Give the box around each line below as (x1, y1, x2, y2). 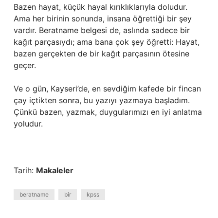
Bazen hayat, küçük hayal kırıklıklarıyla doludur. (14, 2, 187, 12)
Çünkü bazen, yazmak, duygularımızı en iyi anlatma (14, 107, 202, 117)
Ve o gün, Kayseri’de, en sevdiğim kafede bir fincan (14, 84, 201, 93)
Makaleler (36, 165, 73, 175)
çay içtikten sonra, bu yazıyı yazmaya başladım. (14, 95, 190, 105)
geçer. (14, 60, 36, 70)
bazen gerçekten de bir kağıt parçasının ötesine (14, 49, 189, 58)
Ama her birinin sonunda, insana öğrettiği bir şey (14, 14, 192, 23)
